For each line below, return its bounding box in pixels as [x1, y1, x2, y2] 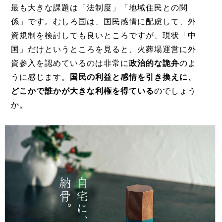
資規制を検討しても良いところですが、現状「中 [10, 31, 196, 40]
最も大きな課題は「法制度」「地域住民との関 [10, 3, 188, 12]
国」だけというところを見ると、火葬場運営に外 [10, 45, 196, 54]
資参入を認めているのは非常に [10, 59, 129, 68]
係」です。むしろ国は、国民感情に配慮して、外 [10, 17, 196, 26]
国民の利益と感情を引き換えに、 [69, 73, 196, 82]
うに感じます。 [10, 73, 70, 82]
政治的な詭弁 [128, 59, 179, 68]
